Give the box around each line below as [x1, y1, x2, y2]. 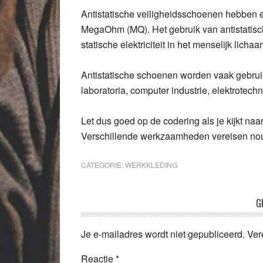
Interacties [80, 212, 145, 232]
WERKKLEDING [125, 160, 177, 170]
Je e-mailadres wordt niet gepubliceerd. [81, 227, 245, 241]
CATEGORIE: [81, 160, 125, 170]
